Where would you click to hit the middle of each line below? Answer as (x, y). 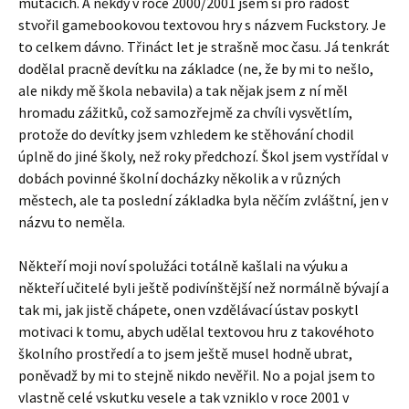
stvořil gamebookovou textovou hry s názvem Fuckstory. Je (202, 25)
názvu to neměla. (72, 222)
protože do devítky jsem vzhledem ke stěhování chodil (186, 134)
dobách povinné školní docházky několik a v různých (179, 178)
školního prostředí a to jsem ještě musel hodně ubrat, (185, 353)
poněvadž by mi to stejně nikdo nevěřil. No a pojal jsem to (197, 375)
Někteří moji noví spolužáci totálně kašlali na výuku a (183, 266)
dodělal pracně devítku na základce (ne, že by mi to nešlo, (196, 68)
